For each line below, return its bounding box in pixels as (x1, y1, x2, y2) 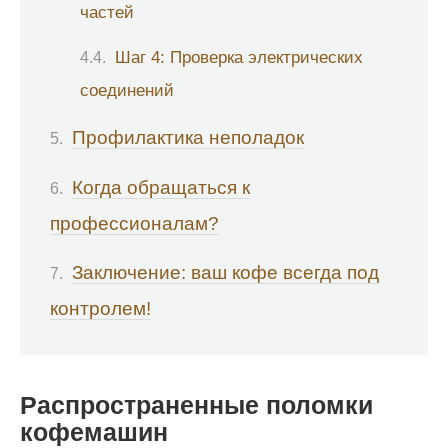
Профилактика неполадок (72, 127, 304, 149)
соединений (80, 79, 174, 100)
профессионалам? (50, 212, 219, 234)
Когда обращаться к (72, 176, 250, 198)
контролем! (50, 297, 151, 319)
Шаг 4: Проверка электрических (115, 46, 363, 67)
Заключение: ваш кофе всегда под (72, 261, 379, 283)
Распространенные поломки (20, 392, 373, 420)
